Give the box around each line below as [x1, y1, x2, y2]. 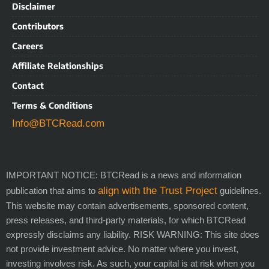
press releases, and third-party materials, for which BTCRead [6, 214, 246, 225]
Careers [12, 40, 43, 51]
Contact [12, 80, 44, 91]
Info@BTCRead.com [12, 117, 104, 129]
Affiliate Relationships [12, 60, 103, 71]
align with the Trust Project [98, 184, 217, 196]
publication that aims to [6, 185, 98, 196]
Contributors [12, 20, 64, 31]
